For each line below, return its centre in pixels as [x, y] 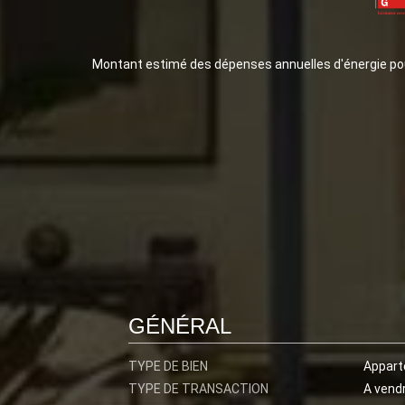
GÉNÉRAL [180, 326]
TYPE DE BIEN [168, 366]
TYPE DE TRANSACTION [198, 389]
